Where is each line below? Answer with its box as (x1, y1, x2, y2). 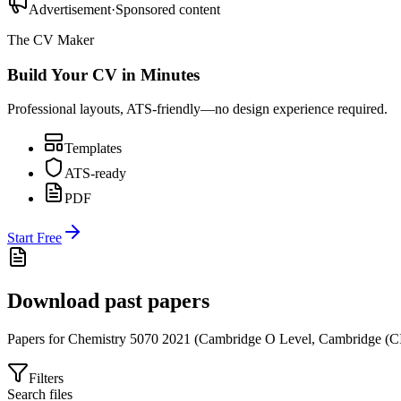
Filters (29, 371, 64, 387)
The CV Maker (7, 31, 94, 47)
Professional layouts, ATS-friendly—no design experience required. (7, 101, 388, 117)
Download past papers (7, 289, 209, 313)
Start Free (7, 230, 62, 246)
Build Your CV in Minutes (7, 64, 200, 84)
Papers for (7, 331, 68, 347)
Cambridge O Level (199, 331, 311, 347)
